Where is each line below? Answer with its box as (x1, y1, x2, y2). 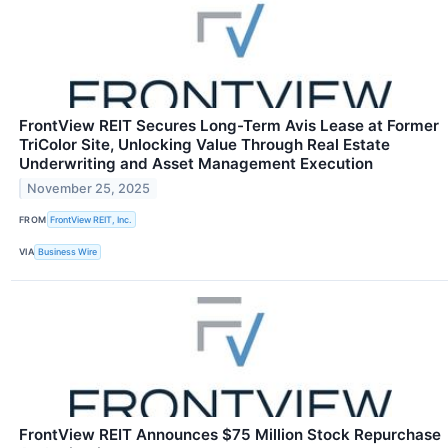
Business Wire (38, 246, 98, 258)
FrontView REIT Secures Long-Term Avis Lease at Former (19, 116, 439, 136)
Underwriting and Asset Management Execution (19, 154, 373, 174)
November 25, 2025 (27, 181, 151, 197)
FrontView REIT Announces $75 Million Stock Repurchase (19, 424, 441, 444)
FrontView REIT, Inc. (50, 213, 133, 225)
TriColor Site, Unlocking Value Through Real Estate (19, 135, 390, 155)
